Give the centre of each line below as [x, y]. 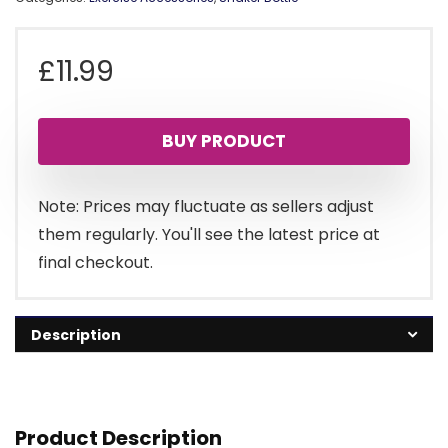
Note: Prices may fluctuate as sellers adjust [206, 207]
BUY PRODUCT [224, 141]
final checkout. [95, 263]
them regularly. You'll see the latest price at [209, 235]
